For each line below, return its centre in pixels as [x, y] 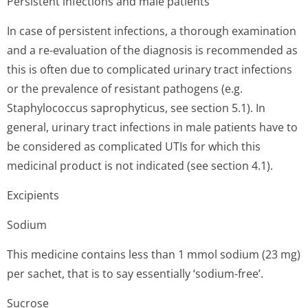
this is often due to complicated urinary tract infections [150, 69]
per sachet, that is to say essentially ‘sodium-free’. [135, 274]
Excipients [33, 195]
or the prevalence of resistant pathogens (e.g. [125, 89]
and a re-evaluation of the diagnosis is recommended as [152, 50]
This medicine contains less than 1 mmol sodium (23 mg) [154, 254]
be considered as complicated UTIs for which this [134, 146]
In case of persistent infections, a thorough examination [152, 31]
